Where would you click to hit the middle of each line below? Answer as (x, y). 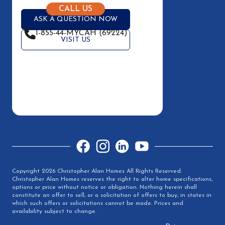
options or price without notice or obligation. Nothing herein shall (104, 187)
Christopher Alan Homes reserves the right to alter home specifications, (112, 179)
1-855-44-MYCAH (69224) (82, 33)
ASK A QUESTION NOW (76, 19)
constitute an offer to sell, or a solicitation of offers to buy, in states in (112, 195)
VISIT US (76, 40)
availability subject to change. (54, 211)
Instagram (111, 144)
